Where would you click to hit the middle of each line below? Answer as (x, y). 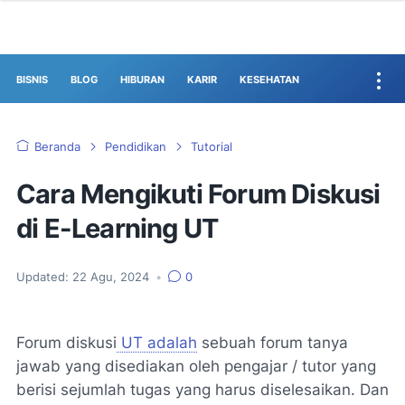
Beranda (57, 147)
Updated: (42, 277)
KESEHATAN (269, 80)
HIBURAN (142, 80)
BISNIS (32, 80)
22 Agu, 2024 (113, 277)
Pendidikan (136, 147)
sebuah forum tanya (273, 343)
